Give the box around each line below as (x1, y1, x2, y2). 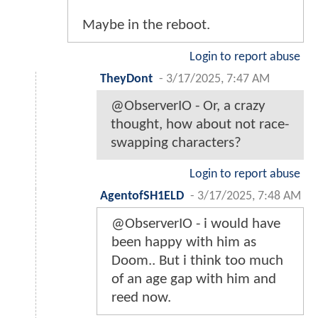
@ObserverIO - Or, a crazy (111, 99, 265, 114)
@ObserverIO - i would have (111, 216, 280, 232)
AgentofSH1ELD (100, 190, 184, 203)
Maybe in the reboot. (82, 18, 210, 33)
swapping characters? (111, 136, 241, 151)
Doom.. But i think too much (111, 253, 283, 269)
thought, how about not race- (111, 117, 289, 133)
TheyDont (100, 73, 153, 86)
